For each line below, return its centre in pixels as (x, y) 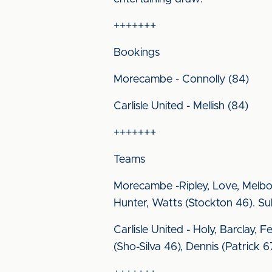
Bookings (137, 53)
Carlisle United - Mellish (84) (181, 106)
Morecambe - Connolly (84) (181, 80)
